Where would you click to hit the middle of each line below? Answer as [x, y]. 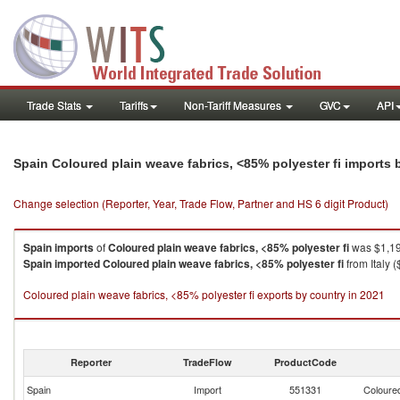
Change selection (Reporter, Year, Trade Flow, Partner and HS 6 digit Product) [201, 203]
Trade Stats [55, 105]
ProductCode [305, 362]
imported [77, 263]
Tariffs [134, 105]
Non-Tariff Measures [234, 105]
